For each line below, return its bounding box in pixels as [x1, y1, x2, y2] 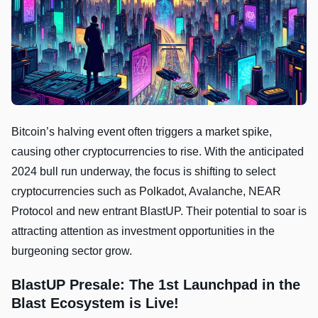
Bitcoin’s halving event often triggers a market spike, [11, 125, 272, 138]
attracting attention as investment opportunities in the [11, 224, 275, 237]
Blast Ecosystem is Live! [11, 295, 179, 311]
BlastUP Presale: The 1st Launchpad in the [11, 276, 300, 292]
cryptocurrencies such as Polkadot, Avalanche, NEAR [11, 185, 281, 197]
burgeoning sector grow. [11, 244, 132, 257]
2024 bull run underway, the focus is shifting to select [11, 165, 275, 177]
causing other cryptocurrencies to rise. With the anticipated [11, 145, 304, 158]
